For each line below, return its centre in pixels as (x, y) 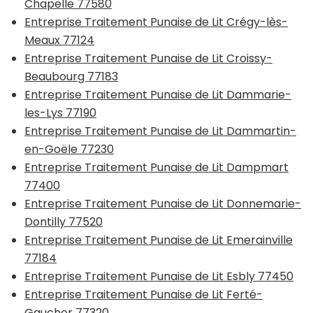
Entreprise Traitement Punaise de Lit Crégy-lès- (156, 22)
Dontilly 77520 (64, 221)
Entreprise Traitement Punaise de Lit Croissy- (148, 58)
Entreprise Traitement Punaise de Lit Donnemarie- (163, 203)
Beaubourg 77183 (71, 76)
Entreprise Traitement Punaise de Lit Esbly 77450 (159, 276)
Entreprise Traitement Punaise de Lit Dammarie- (158, 94)
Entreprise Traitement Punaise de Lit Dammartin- (160, 131)
